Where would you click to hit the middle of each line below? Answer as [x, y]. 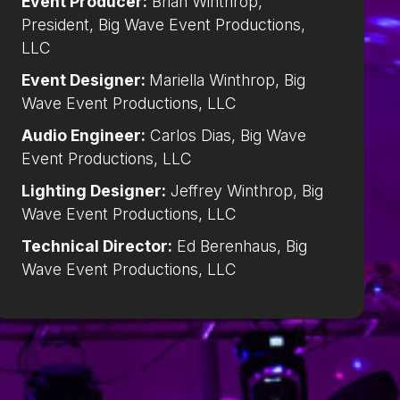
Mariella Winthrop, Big [227, 80]
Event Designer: [85, 80]
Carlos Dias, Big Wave [226, 136]
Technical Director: [97, 246]
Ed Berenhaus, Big [240, 246]
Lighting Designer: [94, 191]
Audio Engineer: [83, 136]
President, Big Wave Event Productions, [163, 25]
